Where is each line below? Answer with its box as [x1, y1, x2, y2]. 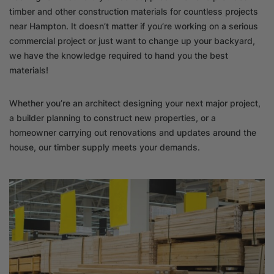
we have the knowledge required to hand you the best [9, 50, 228, 61]
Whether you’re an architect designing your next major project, [9, 98, 261, 109]
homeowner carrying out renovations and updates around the [9, 127, 256, 138]
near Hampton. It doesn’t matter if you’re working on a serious [9, 21, 258, 32]
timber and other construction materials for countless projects [9, 6, 258, 17]
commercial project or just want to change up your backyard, [9, 35, 255, 46]
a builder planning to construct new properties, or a [9, 113, 216, 124]
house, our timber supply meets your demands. [9, 142, 200, 153]
